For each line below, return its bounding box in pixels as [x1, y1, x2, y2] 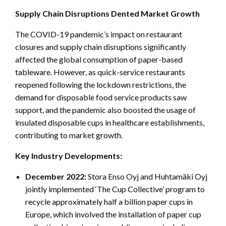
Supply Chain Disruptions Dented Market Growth [15, 9, 200, 19]
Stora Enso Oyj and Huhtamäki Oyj [88, 172, 207, 182]
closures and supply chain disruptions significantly [15, 42, 186, 52]
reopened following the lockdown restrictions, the [15, 80, 186, 90]
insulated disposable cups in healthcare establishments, [15, 118, 204, 128]
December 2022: [25, 172, 88, 182]
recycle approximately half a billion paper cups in [25, 197, 193, 207]
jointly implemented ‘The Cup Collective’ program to [25, 184, 205, 194]
